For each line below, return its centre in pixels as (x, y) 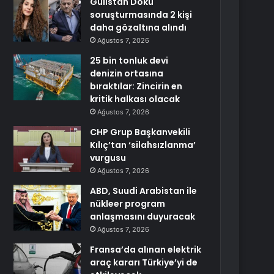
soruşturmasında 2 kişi (141, 15)
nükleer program (128, 204)
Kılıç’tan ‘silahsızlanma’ (143, 145)
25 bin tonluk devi (129, 61)
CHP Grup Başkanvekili (140, 132)
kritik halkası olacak (135, 99)
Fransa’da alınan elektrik (146, 250)
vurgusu (108, 158)
